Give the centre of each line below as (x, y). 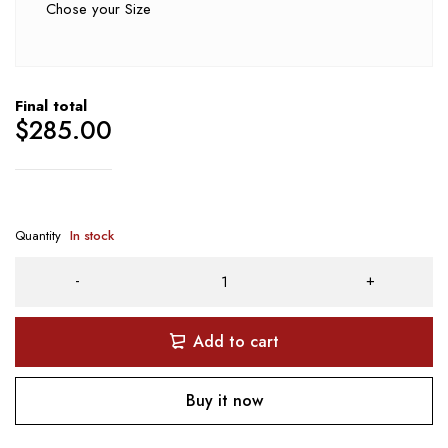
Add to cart (236, 342)
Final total (51, 106)
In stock (92, 236)
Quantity (38, 236)
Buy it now (224, 401)
